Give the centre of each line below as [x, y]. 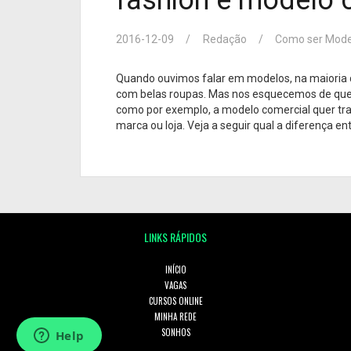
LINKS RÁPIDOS [175, 237]
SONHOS [175, 332]
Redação [225, 39]
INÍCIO [175, 269]
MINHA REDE [175, 316]
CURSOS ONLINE [175, 300]
